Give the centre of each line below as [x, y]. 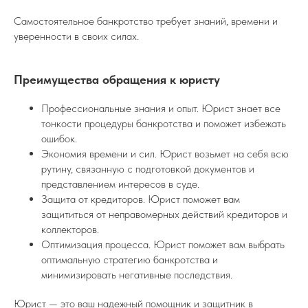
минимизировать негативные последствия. [137, 275]
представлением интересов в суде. [120, 184]
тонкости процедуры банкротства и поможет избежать [164, 124]
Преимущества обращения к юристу [117, 80]
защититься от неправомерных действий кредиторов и [164, 214]
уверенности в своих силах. [76, 36]
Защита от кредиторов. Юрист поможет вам [141, 199]
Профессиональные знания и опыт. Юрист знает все [161, 109]
